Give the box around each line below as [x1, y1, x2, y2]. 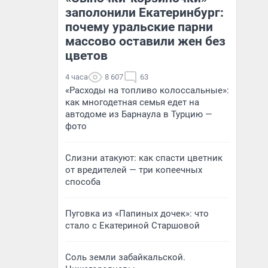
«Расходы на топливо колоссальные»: [65, 85, 229, 96]
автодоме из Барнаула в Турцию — [65, 109, 212, 120]
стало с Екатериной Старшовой [65, 220, 200, 231]
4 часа [65, 72, 88, 81]
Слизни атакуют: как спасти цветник [65, 153, 223, 163]
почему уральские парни [65, 20, 213, 34]
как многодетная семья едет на [65, 97, 199, 108]
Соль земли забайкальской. [65, 252, 185, 263]
